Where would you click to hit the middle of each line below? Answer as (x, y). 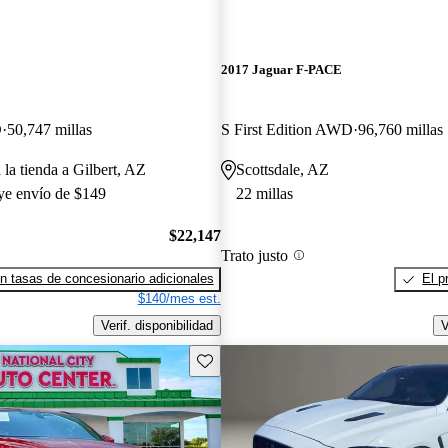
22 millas (264, 193)
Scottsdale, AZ (282, 169)
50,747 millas (49, 129)
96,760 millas (400, 129)
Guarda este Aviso (249, 359)
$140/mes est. (179, 299)
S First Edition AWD (286, 129)
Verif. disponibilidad (156, 325)
